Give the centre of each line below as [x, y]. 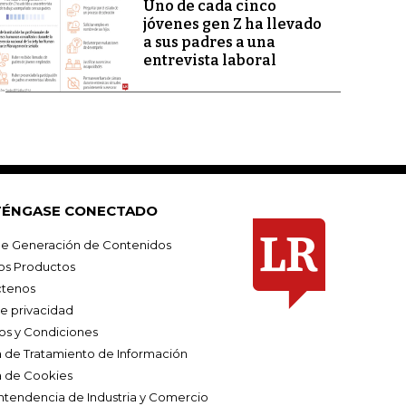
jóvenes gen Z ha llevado [232, 24]
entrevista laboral [209, 61]
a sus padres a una [209, 43]
